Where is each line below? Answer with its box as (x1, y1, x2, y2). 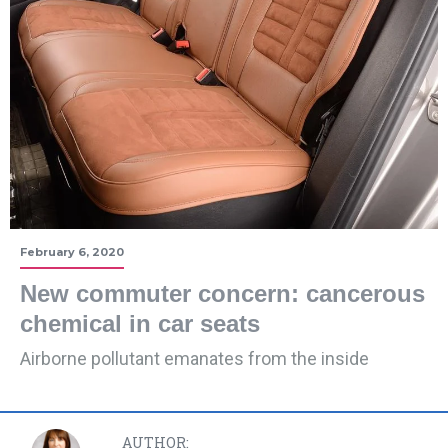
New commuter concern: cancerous (20, 280, 425, 308)
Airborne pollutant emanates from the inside (20, 348, 369, 370)
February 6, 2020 (20, 245, 124, 260)
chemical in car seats (20, 310, 260, 338)
